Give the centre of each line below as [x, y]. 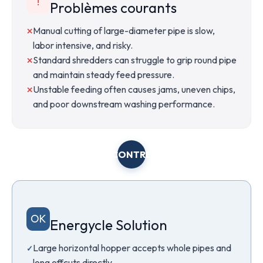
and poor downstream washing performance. [124, 104]
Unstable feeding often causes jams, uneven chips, [134, 89]
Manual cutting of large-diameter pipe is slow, [124, 31]
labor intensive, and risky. [83, 45]
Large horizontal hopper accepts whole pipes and [132, 248]
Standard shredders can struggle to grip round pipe [135, 60]
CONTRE [131, 154]
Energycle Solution [109, 225]
